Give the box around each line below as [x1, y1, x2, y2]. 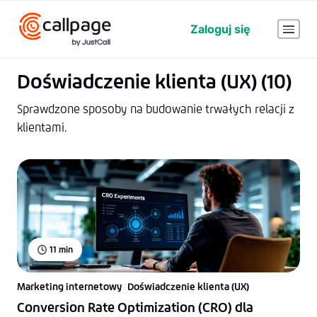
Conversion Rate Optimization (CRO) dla [17, 299, 253, 316]
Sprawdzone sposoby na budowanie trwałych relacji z [17, 101, 294, 116]
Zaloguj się [190, 22, 250, 37]
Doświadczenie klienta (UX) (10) [17, 69, 292, 93]
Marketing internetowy [17, 280, 122, 293]
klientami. [17, 120, 67, 134]
